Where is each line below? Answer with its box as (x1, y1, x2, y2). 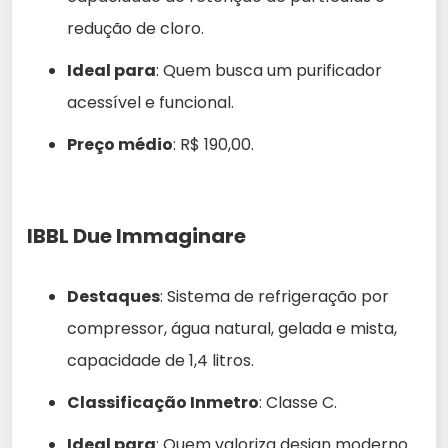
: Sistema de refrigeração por (160, 285, 389, 309)
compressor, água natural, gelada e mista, (67, 317, 397, 341)
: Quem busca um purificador (156, 59, 382, 83)
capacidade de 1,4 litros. (67, 349, 254, 373)
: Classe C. (259, 391, 337, 415)
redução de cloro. (67, 17, 204, 41)
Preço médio (67, 133, 173, 157)
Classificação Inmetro (67, 391, 259, 415)
